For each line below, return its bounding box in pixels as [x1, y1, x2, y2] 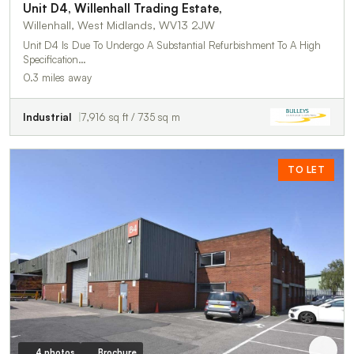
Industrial [23, 110, 71, 123]
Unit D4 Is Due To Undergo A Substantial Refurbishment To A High [23, 38, 321, 51]
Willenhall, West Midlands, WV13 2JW [23, 17, 215, 32]
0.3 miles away [23, 70, 92, 84]
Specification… [23, 52, 86, 66]
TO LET [288, 163, 325, 175]
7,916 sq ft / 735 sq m [81, 110, 180, 123]
